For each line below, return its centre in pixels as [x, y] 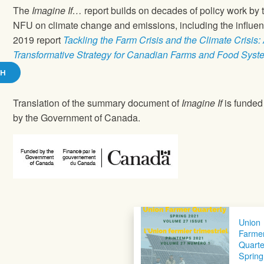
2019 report [38, 40]
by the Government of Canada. [77, 118]
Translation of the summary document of [98, 103]
